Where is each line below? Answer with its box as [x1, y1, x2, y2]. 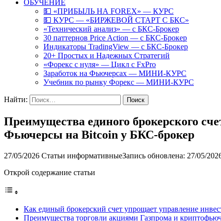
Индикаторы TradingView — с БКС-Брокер [43, 42, 188, 51]
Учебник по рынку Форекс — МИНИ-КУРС [43, 78, 194, 86]
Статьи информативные [41, 151, 122, 160]
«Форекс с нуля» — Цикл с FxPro [43, 60, 156, 69]
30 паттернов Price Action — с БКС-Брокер [43, 34, 187, 42]
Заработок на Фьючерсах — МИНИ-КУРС [43, 69, 186, 77]
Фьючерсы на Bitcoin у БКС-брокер [4, 128, 194, 141]
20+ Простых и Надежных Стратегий [43, 51, 170, 60]
